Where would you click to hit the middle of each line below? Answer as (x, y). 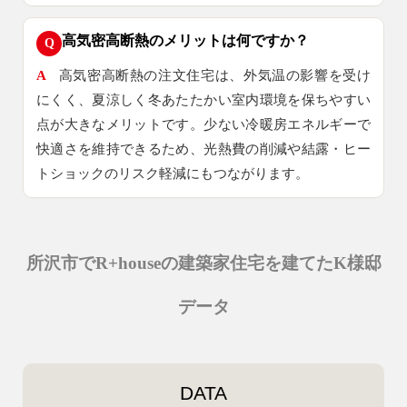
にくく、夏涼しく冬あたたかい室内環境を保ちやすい (203, 100)
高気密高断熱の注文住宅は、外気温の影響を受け (214, 76)
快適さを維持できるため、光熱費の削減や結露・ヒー (203, 149)
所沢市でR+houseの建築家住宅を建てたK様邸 (203, 263)
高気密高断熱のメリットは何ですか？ (185, 41)
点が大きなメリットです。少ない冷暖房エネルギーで (203, 125)
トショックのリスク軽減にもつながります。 (173, 174)
